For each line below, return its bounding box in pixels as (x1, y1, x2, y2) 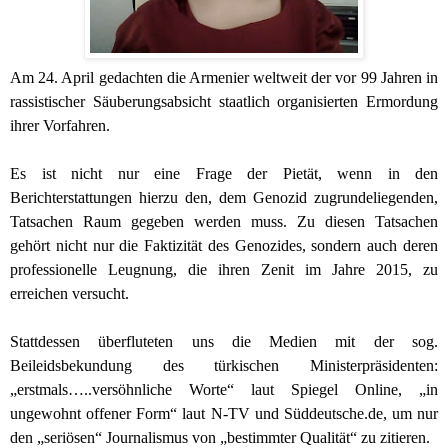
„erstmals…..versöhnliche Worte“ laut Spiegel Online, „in (10, 380, 438, 398)
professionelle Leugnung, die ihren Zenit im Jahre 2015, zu (10, 260, 438, 278)
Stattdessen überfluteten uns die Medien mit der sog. (10, 332, 438, 350)
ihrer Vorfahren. (10, 116, 110, 134)
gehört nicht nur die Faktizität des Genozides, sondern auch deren (10, 236, 438, 254)
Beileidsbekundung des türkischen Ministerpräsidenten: (10, 356, 438, 374)
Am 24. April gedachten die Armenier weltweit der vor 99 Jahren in (10, 68, 438, 86)
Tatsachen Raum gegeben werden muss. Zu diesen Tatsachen (10, 212, 438, 230)
